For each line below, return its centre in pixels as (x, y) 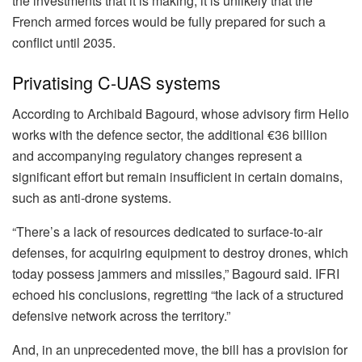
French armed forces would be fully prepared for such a (169, 21)
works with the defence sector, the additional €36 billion (170, 135)
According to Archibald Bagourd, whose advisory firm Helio (181, 114)
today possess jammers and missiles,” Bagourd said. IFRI (176, 274)
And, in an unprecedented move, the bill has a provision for (180, 350)
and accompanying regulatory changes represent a (157, 156)
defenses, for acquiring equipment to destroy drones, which (180, 253)
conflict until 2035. (64, 42)
